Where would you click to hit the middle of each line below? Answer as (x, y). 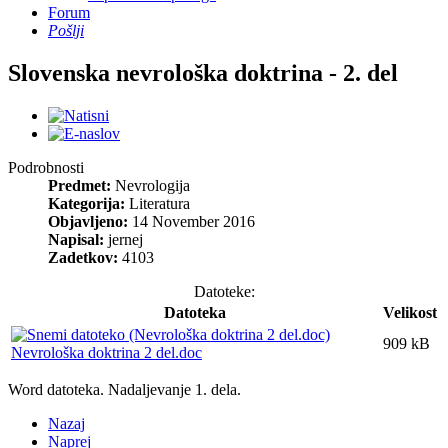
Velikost (410, 312)
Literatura (159, 203)
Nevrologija (152, 185)
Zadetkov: (83, 257)
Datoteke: (224, 291)
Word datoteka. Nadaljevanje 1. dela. (126, 389)
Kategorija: (86, 203)
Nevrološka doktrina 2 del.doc (106, 352)
